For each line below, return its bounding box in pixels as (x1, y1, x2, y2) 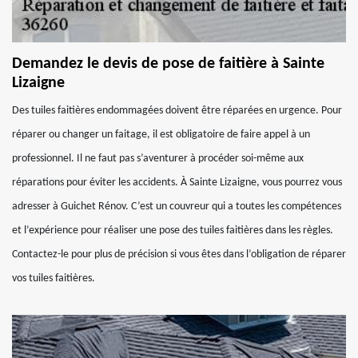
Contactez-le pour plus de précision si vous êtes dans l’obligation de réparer (12, 249, 346, 261)
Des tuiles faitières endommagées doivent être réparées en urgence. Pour (12, 105, 342, 117)
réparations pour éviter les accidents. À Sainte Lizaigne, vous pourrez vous (12, 177, 342, 189)
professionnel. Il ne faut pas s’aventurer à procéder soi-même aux (12, 153, 304, 165)
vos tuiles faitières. (12, 272, 95, 284)
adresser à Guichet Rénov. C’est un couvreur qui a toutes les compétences (12, 201, 341, 213)
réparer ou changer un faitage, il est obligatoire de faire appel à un (12, 129, 310, 141)
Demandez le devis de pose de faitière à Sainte (12, 56, 324, 72)
